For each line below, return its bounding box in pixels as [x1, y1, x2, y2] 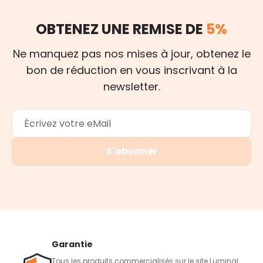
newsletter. [103, 79, 160, 95]
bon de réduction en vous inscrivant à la [26, 63, 237, 78]
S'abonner [106, 144, 157, 159]
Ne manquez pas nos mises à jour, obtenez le [12, 46, 251, 62]
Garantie [52, 238, 93, 251]
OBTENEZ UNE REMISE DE [36, 19, 206, 39]
